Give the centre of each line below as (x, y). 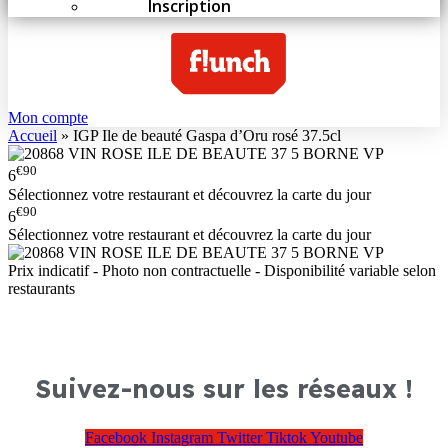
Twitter (239, 437)
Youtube (336, 437)
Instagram (182, 437)
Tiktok (286, 437)
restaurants (41, 289)
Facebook (116, 437)
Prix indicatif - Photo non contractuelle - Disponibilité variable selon (222, 271)
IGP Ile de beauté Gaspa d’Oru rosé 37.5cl (207, 136)
